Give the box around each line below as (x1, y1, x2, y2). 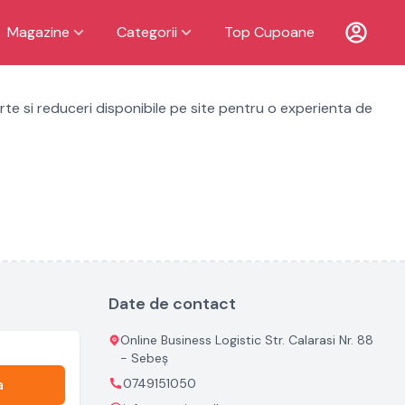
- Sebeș (120, 350, 169, 366)
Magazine (7, 23, 70, 42)
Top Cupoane (224, 23, 315, 42)
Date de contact (108, 293, 236, 315)
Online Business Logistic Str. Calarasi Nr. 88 (120, 332, 374, 348)
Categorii (117, 23, 177, 42)
